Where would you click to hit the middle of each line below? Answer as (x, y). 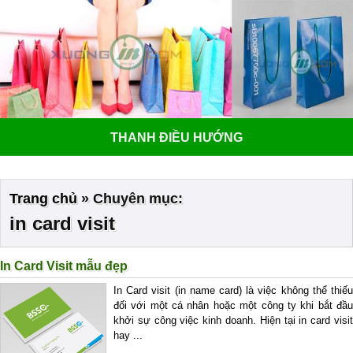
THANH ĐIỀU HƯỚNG (176, 137)
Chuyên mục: (138, 198)
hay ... (128, 335)
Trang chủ (43, 198)
